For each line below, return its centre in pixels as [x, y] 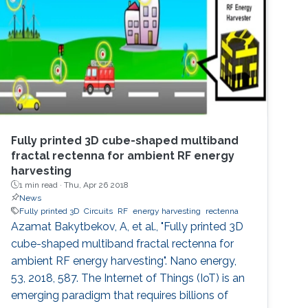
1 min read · [42, 185]
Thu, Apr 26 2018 [97, 185]
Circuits [99, 211]
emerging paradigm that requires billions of [120, 295]
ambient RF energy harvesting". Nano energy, [124, 261]
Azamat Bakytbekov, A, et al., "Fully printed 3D [128, 226]
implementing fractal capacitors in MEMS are [125, 35]
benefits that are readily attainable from [111, 18]
